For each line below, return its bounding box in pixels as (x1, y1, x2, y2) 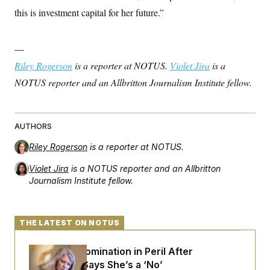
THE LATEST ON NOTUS (19, 218, 120, 227)
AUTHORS (14, 122, 52, 131)
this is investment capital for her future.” (14, 6, 164, 19)
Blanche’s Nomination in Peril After (29, 245, 193, 257)
